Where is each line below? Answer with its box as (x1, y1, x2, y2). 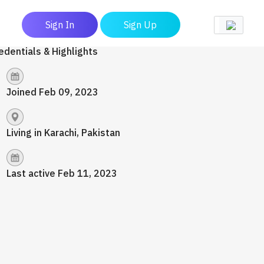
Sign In (45, 19, 74, 31)
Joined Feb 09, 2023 (6, 86, 98, 98)
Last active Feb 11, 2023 (6, 167, 117, 179)
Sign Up (124, 19, 157, 31)
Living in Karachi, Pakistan (6, 127, 120, 138)
